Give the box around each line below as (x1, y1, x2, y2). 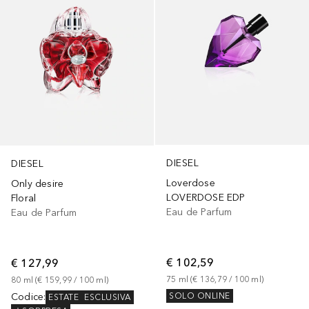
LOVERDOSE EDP (166, 192, 246, 204)
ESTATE (48, 292, 79, 303)
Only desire (11, 178, 64, 190)
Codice (11, 291, 44, 303)
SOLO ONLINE (169, 291, 230, 301)
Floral (11, 192, 37, 205)
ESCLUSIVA (84, 292, 131, 303)
